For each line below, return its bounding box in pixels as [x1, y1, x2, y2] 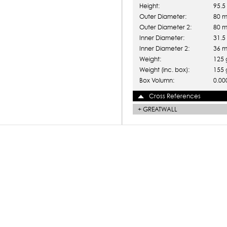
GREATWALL [143, 105, 177, 113]
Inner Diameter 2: [139, 45, 190, 52]
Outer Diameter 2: [139, 23, 192, 31]
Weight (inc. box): [139, 66, 190, 73]
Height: [139, 2, 160, 10]
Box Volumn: [139, 77, 174, 84]
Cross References [149, 92, 201, 100]
